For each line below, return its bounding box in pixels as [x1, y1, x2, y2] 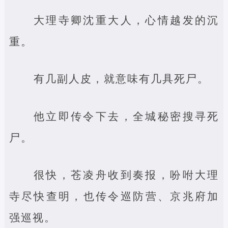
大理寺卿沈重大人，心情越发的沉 [33, 14, 219, 26]
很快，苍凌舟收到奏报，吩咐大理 [33, 169, 219, 181]
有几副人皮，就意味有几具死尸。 [33, 73, 209, 84]
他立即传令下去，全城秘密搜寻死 [33, 110, 219, 122]
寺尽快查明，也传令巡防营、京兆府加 [9, 190, 219, 202]
